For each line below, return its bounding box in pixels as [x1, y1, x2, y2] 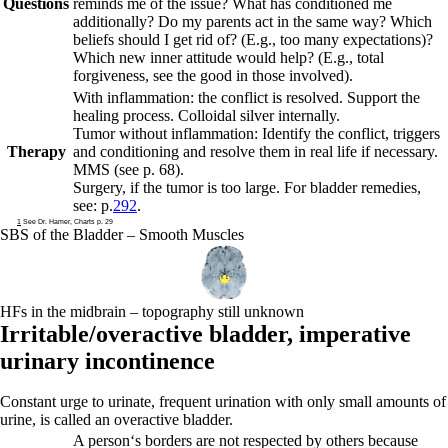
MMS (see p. [73, 161, 159, 178]
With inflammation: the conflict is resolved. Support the [73, 89, 420, 106]
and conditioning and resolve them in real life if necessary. [73, 143, 438, 160]
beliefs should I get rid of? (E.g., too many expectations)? [73, 31, 433, 48]
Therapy [6, 143, 66, 160]
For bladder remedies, [284, 179, 421, 196]
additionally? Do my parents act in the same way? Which [73, 13, 432, 30]
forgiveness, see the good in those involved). [73, 67, 353, 84]
